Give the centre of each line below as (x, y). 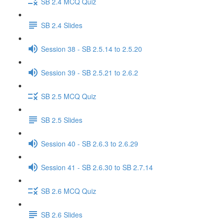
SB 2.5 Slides (62, 120)
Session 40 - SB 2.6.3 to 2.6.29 (90, 143)
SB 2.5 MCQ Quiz (69, 96)
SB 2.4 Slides (62, 25)
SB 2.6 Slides (62, 214)
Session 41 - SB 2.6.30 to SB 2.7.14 (97, 167)
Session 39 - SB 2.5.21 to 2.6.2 (90, 72)
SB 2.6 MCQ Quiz (69, 191)
